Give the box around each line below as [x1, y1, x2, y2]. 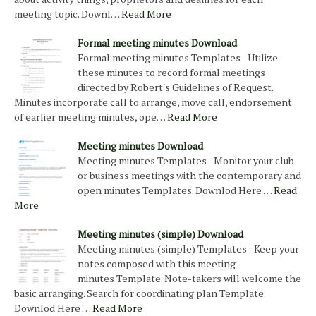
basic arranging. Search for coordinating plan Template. [14, 286, 265, 300]
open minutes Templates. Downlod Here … [78, 183, 272, 197]
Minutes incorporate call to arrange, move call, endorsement [14, 95, 292, 109]
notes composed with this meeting [78, 257, 236, 271]
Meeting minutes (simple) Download [78, 227, 243, 241]
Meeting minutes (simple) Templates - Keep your [78, 242, 299, 256]
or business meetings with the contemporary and [78, 169, 301, 183]
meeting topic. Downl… [14, 7, 119, 21]
